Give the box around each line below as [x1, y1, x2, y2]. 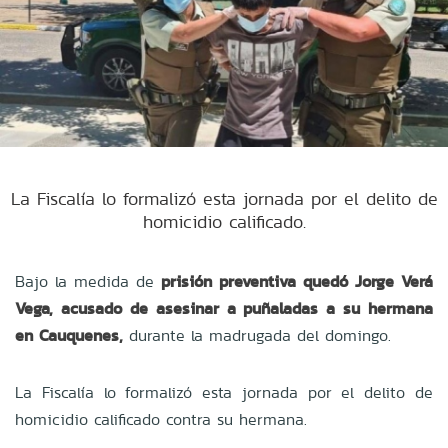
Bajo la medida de [15, 269, 161, 293]
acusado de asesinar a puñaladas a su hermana [60, 296, 433, 320]
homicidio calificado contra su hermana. [15, 407, 307, 431]
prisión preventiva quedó [161, 269, 355, 293]
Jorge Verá [355, 269, 433, 293]
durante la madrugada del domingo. [123, 323, 391, 347]
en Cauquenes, [15, 323, 123, 347]
